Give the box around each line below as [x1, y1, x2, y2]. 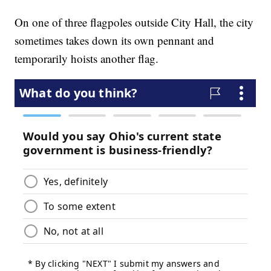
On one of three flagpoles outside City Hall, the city [15, 15, 254, 30]
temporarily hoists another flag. [15, 51, 159, 67]
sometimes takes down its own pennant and [15, 33, 215, 48]
